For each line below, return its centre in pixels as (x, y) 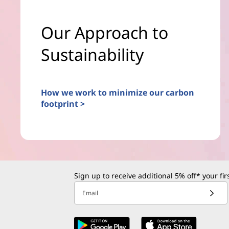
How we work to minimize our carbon (118, 92)
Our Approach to (105, 32)
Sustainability (92, 54)
